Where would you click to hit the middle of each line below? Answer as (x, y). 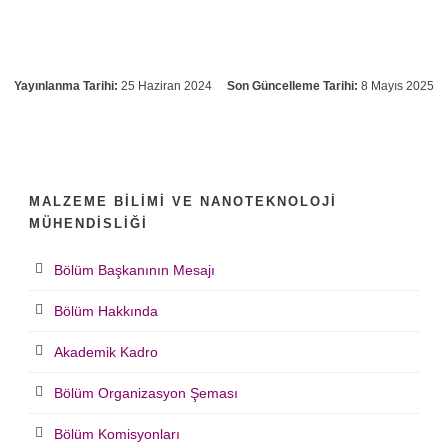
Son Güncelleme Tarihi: (292, 86)
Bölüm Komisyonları (117, 434)
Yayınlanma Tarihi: (66, 86)
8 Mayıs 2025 (396, 86)
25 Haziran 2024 (165, 86)
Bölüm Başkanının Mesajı (134, 270)
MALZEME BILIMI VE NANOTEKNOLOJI (183, 202)
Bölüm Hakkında (106, 311)
